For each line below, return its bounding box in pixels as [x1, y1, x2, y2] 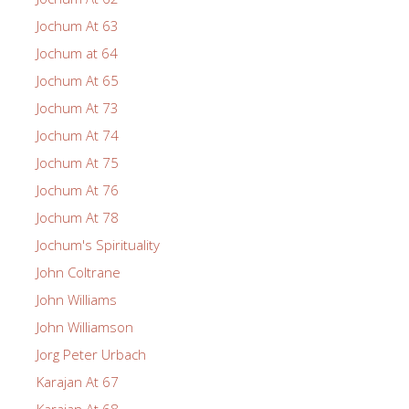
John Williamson [37, 317, 133, 336]
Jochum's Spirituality [37, 235, 160, 254]
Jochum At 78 [37, 207, 119, 226]
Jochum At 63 [37, 16, 119, 35]
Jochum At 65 [37, 70, 119, 89]
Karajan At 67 [37, 372, 119, 391]
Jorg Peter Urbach [37, 344, 146, 363]
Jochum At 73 [37, 98, 119, 117]
